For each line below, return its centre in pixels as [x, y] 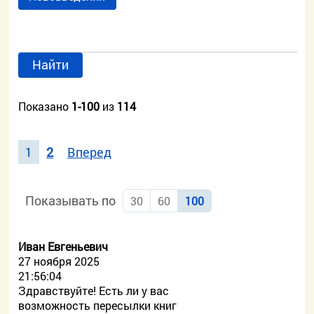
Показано [45, 106]
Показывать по [71, 200]
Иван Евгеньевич [63, 246]
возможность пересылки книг [98, 305]
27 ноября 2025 [59, 261]
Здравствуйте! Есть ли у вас [94, 291]
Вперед [90, 152]
